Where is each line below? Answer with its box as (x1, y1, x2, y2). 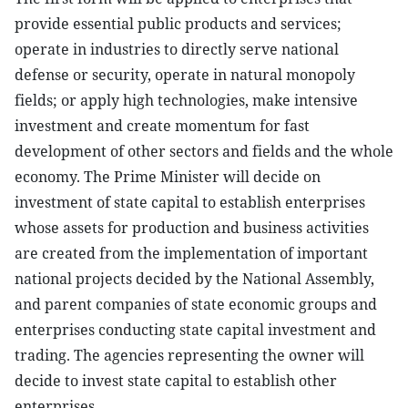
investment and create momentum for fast (15, 116, 310, 136)
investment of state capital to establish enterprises (15, 192, 365, 212)
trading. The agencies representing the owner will (15, 345, 364, 365)
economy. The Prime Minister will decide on (15, 167, 321, 187)
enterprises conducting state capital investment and (15, 320, 376, 340)
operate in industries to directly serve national (15, 39, 339, 59)
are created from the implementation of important (15, 243, 368, 263)
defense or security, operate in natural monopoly (15, 65, 355, 85)
